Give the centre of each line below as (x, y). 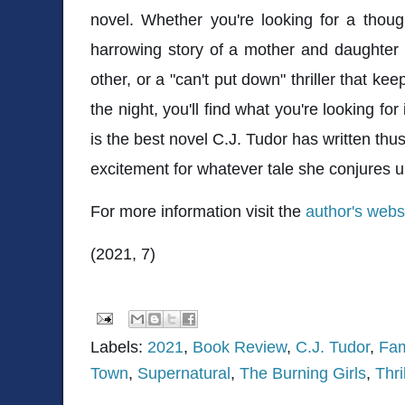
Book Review (240, 347)
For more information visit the (198, 211)
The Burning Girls (303, 373)
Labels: (119, 347)
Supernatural (184, 373)
